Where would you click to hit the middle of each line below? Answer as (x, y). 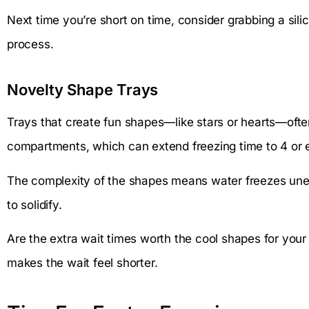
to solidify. (34, 205)
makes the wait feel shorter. (82, 262)
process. (30, 44)
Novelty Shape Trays (83, 90)
